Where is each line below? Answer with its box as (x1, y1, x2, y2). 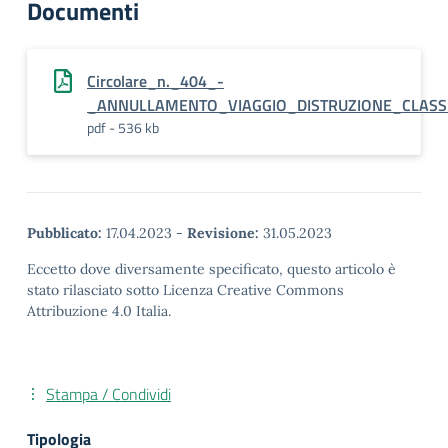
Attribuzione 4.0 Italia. (27, 302, 171, 320)
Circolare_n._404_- (87, 69, 224, 93)
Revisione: (187, 224, 259, 242)
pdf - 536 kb (87, 117, 159, 138)
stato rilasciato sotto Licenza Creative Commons (27, 281, 344, 299)
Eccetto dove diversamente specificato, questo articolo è (27, 260, 396, 278)
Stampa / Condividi (46, 382, 171, 406)
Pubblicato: (27, 224, 102, 242)
